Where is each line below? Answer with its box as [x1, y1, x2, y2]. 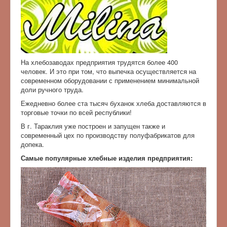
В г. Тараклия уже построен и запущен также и [21, 121, 165, 131]
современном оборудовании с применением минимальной [21, 75, 199, 85]
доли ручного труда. [21, 84, 84, 94]
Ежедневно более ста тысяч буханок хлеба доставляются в [21, 98, 206, 108]
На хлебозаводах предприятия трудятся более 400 [21, 57, 178, 67]
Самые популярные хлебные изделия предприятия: [21, 153, 193, 163]
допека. [21, 139, 44, 149]
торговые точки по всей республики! [21, 107, 132, 117]
